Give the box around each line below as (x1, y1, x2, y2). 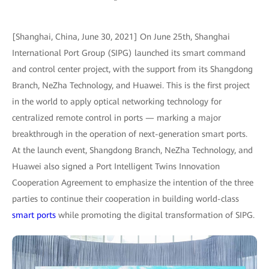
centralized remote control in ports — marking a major (12, 113, 221, 122)
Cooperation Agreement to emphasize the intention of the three (12, 178, 253, 187)
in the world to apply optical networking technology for (12, 97, 222, 106)
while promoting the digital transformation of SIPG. (56, 210, 255, 220)
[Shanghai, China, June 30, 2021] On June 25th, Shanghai (12, 32, 230, 41)
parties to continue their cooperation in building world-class (12, 194, 239, 204)
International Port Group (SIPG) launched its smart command (12, 48, 246, 58)
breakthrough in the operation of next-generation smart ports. (12, 129, 247, 139)
